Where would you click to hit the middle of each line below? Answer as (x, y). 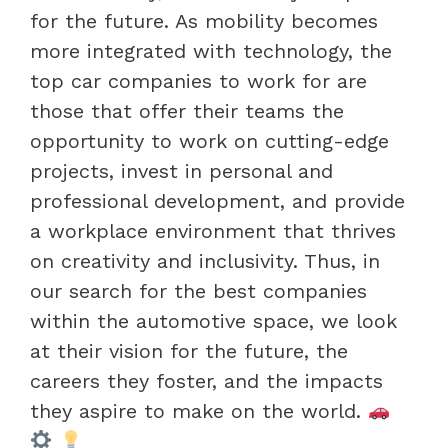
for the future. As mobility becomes (204, 20)
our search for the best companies (198, 290)
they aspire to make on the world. (199, 410)
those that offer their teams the (187, 110)
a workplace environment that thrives (213, 230)
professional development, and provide (217, 200)
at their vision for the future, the (189, 350)
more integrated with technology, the (211, 50)
